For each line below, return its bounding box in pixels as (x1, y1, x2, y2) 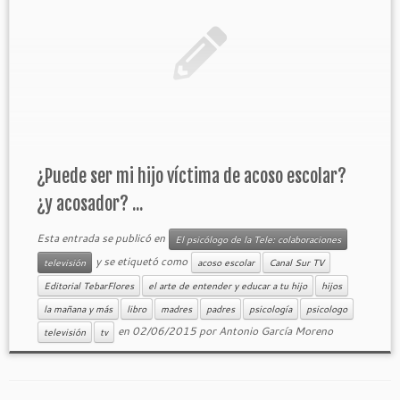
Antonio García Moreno (218, 322, 333, 338)
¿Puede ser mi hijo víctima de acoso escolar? (36, 165, 346, 187)
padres (205, 303, 235, 315)
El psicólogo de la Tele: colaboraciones (174, 233, 341, 246)
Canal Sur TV (268, 256, 324, 269)
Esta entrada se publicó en (36, 229, 168, 246)
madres (160, 303, 192, 315)
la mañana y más (43, 303, 112, 315)
